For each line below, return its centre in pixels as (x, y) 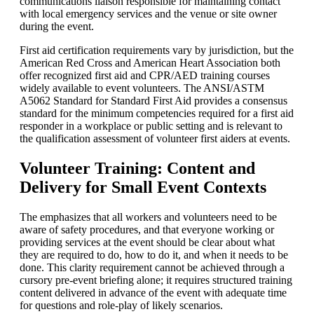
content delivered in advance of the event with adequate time (153, 292)
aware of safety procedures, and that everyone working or (147, 229)
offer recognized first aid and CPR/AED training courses (145, 75)
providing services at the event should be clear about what (147, 242)
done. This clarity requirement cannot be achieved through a (152, 267)
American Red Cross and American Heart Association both (150, 62)
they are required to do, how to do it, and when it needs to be (154, 254)
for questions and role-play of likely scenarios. (121, 305)
